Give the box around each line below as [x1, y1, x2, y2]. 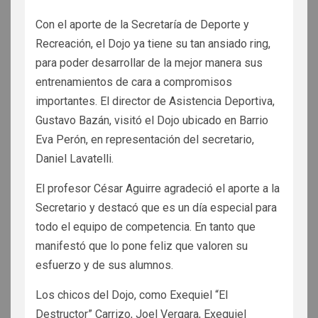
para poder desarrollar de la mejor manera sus [35, 56, 263, 70]
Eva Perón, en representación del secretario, [35, 133, 254, 147]
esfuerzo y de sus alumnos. [35, 258, 173, 273]
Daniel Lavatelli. [35, 152, 114, 166]
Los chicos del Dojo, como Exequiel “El [35, 288, 228, 302]
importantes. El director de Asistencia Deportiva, [35, 94, 275, 109]
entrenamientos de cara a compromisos [35, 75, 232, 89]
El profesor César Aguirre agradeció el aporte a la [35, 182, 280, 196]
